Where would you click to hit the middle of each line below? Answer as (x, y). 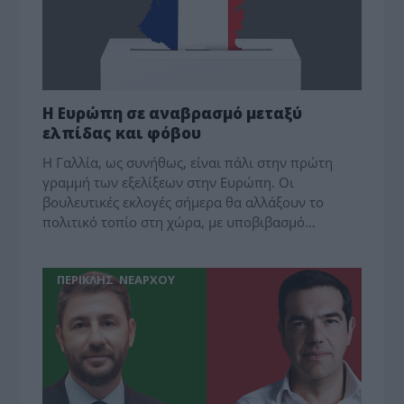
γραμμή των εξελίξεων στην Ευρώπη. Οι (169, 182)
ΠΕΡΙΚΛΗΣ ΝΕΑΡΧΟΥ (116, 279)
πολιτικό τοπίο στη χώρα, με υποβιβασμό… (179, 221)
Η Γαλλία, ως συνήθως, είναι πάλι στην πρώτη (188, 162)
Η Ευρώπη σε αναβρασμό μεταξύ (173, 113)
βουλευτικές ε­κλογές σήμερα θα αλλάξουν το (184, 202)
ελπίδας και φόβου (122, 133)
